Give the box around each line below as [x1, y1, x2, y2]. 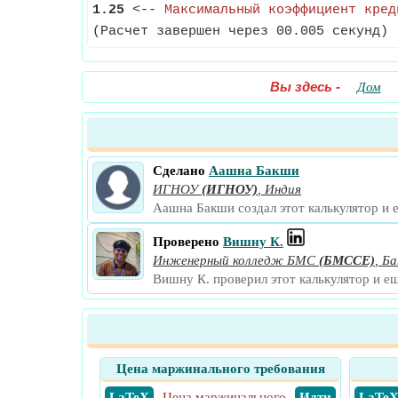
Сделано [153, 163, 205, 178]
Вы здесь [269, 79, 332, 94]
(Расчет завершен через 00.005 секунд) [92, 24, 388, 39]
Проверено [153, 235, 219, 249]
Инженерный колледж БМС [153, 253, 315, 267]
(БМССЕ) [319, 253, 375, 267]
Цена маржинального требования [115, 362, 325, 376]
